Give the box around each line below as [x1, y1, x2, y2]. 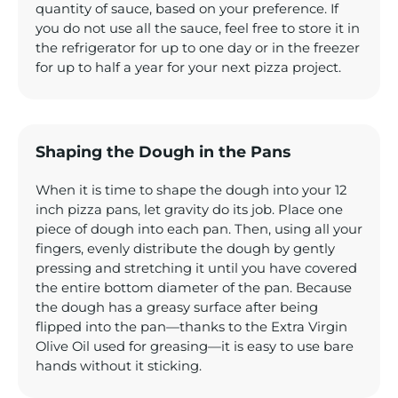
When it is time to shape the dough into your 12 [36, 182, 346, 199]
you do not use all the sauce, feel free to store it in [36, 20, 360, 37]
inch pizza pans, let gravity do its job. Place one [36, 202, 343, 219]
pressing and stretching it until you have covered [36, 260, 357, 277]
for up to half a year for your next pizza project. [36, 60, 341, 76]
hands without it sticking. [36, 358, 202, 375]
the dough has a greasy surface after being [36, 299, 318, 316]
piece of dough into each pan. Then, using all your [36, 221, 362, 238]
